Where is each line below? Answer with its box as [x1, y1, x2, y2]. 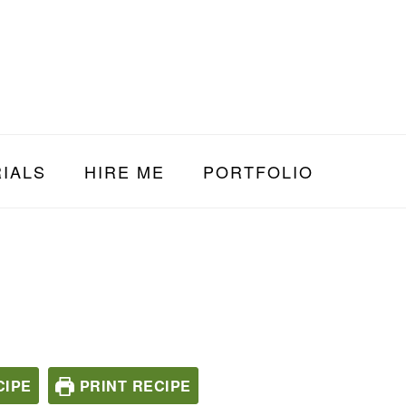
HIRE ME [83, 159, 165, 183]
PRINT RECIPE [74, 375, 191, 396]
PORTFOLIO [202, 159, 314, 183]
